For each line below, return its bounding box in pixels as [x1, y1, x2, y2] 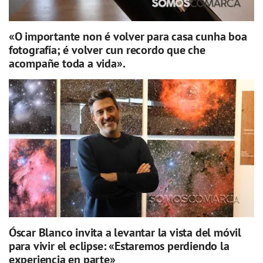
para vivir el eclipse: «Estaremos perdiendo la [8, 238, 230, 254]
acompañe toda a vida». [8, 56, 126, 72]
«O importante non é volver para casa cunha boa [8, 29, 247, 45]
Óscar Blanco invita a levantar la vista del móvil [8, 225, 241, 241]
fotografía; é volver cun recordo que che [8, 42, 205, 58]
